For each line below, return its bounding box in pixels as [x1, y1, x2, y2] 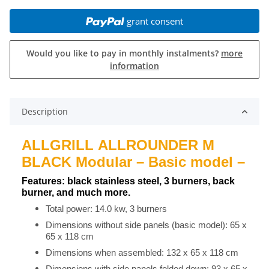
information [110, 60, 159, 72]
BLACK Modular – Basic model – [22, 154, 245, 171]
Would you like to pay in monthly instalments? [26, 47, 221, 59]
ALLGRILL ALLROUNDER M [22, 137, 214, 154]
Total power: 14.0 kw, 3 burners [46, 204, 167, 214]
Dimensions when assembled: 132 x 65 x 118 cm [46, 248, 238, 258]
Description [22, 106, 68, 118]
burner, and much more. [22, 187, 130, 198]
